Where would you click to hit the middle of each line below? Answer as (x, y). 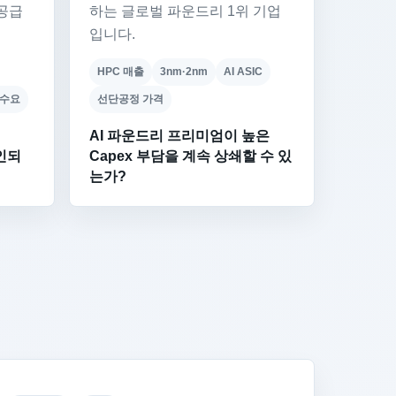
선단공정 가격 (130, 99)
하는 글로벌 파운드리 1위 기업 (185, 11)
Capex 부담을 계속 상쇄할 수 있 (190, 156)
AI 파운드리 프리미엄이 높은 (179, 136)
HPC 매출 (121, 72)
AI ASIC (243, 72)
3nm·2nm (184, 72)
